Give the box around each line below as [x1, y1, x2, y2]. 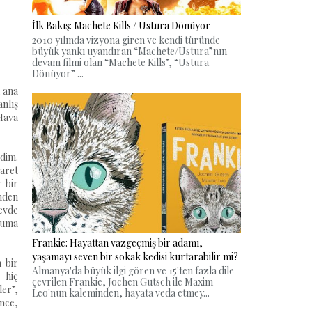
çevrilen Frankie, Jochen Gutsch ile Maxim [32, 275, 213, 289]
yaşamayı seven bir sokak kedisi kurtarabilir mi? [32, 249, 238, 263]
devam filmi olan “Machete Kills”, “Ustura [32, 55, 209, 69]
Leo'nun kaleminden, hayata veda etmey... [32, 286, 210, 300]
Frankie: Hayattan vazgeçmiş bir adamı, [32, 235, 203, 249]
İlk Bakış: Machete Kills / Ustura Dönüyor [32, 19, 210, 33]
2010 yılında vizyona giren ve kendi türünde [32, 33, 220, 47]
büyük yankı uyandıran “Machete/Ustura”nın [32, 44, 227, 58]
